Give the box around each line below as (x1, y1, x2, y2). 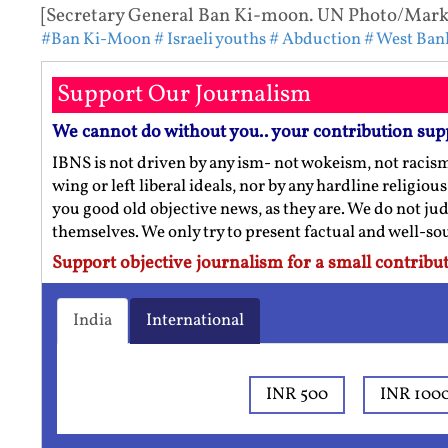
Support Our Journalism (56, 77, 311, 112)
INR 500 (266, 382, 329, 406)
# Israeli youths (153, 27, 266, 51)
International (145, 308, 244, 332)
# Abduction (268, 27, 361, 51)
